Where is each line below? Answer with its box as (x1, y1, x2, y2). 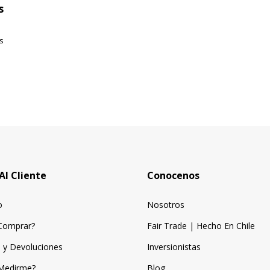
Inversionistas (147, 241, 201, 253)
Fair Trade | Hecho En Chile (147, 220, 255, 232)
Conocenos (147, 169, 199, 183)
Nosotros (147, 199, 184, 211)
